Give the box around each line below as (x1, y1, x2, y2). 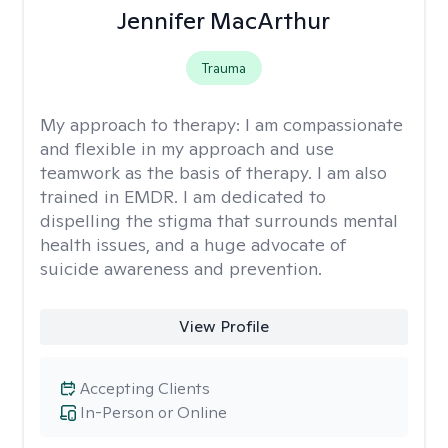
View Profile (178, 316, 269, 337)
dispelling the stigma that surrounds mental (40, 209, 398, 232)
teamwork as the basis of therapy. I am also (40, 161, 387, 184)
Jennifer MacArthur (117, 5, 331, 36)
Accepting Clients (80, 378, 210, 399)
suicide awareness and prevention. (40, 257, 322, 280)
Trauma (201, 59, 246, 77)
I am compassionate (245, 113, 403, 136)
